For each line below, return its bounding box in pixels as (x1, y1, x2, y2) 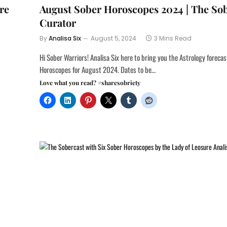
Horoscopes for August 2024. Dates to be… (40, 63, 156, 75)
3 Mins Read (154, 33, 192, 43)
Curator (40, 15, 77, 29)
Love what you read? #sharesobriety (40, 78, 141, 87)
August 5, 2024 (91, 33, 137, 43)
